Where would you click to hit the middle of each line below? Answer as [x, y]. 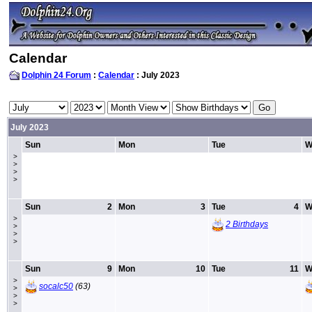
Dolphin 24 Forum [56, 75]
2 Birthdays [247, 224]
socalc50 [56, 286]
